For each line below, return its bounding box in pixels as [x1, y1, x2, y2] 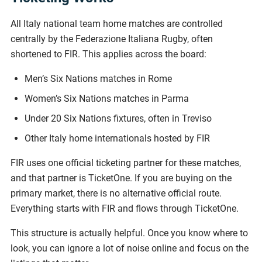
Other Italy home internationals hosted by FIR [25, 133, 210, 144]
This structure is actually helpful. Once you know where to [11, 227, 248, 239]
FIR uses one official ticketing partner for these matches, [11, 157, 241, 168]
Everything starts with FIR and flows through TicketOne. [11, 203, 239, 214]
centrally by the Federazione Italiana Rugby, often [11, 33, 213, 44]
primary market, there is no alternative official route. [11, 188, 222, 199]
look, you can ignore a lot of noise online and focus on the [11, 243, 249, 254]
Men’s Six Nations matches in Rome [25, 73, 172, 84]
